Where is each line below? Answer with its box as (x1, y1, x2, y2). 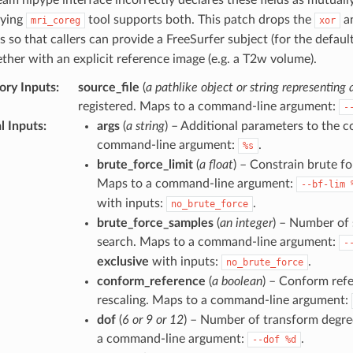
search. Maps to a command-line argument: (96, 235, 339, 248)
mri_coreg (30, 14, 80, 26)
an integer (219, 216, 273, 229)
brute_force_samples (96, 216, 214, 229)
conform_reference (96, 274, 206, 288)
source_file (77, 80, 139, 94)
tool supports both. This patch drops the (84, 13, 314, 26)
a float (199, 158, 233, 171)
